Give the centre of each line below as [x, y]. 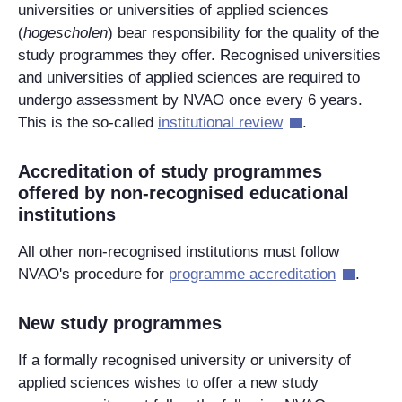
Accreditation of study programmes [170, 171]
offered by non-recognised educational [184, 192]
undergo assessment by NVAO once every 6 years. [190, 100]
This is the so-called [88, 122]
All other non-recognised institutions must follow [179, 251]
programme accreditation [252, 274]
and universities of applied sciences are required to [189, 77]
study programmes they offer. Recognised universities [199, 55]
